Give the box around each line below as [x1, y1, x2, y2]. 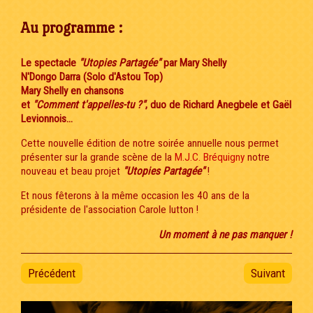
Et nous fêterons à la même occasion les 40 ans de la [21, 189, 249, 203]
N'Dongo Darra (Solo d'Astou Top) [21, 70, 163, 83]
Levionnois [21, 112, 66, 125]
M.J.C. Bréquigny [175, 151, 245, 164]
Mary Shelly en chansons [21, 84, 124, 97]
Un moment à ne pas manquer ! [159, 228, 292, 241]
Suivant [251, 265, 285, 280]
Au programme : [21, 18, 122, 36]
